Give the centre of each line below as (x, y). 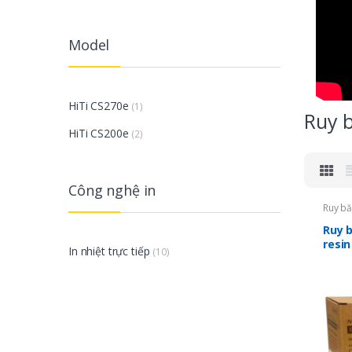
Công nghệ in (112, 190)
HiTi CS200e (99, 133)
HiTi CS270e (99, 106)
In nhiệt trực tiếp (109, 251)
